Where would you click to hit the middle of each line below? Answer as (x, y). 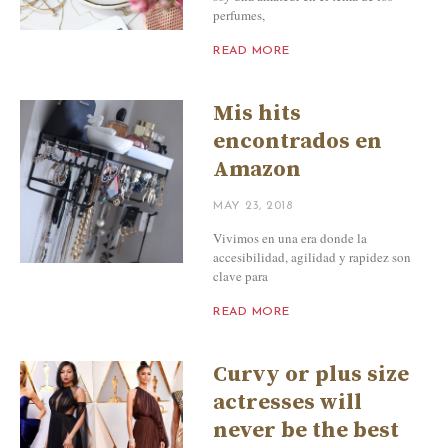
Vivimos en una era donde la (290, 237)
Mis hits (257, 113)
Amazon (257, 169)
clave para (241, 275)
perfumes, (239, 14)
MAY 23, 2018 (253, 205)
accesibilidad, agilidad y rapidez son (312, 256)
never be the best (306, 430)
